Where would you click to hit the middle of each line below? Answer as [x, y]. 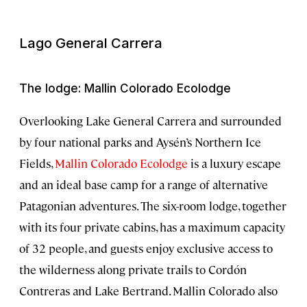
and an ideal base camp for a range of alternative [144, 184]
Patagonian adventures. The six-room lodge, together [153, 205]
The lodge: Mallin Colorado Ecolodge [125, 88]
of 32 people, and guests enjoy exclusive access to [146, 248]
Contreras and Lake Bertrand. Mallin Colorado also [148, 290]
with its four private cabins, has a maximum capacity [152, 226]
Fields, [37, 163]
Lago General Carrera [91, 43]
